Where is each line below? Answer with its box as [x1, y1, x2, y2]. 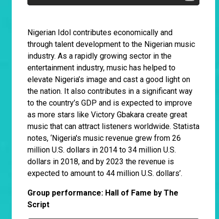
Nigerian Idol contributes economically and [27, 28, 173, 38]
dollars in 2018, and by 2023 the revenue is [27, 157, 174, 167]
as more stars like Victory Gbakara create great [27, 110, 187, 120]
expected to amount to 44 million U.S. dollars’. [27, 169, 182, 178]
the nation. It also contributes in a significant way [27, 87, 193, 96]
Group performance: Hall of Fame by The [27, 188, 178, 198]
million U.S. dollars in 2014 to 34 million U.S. [27, 145, 176, 155]
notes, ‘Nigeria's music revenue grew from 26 [27, 133, 181, 143]
